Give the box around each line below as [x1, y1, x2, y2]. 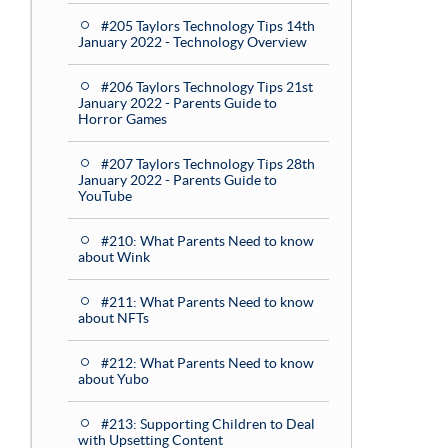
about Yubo [78, 371, 149, 387]
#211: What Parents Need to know [101, 294, 314, 310]
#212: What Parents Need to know [101, 355, 314, 371]
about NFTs [78, 310, 149, 326]
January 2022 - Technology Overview [78, 34, 307, 50]
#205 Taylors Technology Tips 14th [101, 18, 315, 34]
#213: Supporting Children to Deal [101, 416, 315, 432]
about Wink [78, 249, 150, 265]
